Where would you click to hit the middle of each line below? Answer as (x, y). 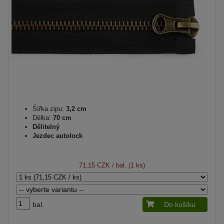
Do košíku (180, 204)
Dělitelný (46, 126)
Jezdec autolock (57, 135)
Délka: (42, 117)
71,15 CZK (94, 165)
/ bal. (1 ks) (127, 165)
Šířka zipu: (48, 108)
